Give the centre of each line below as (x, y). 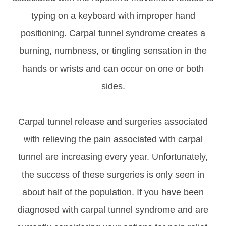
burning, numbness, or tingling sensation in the (113, 51)
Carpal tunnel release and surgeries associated (113, 121)
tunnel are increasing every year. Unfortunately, (113, 157)
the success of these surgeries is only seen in (113, 174)
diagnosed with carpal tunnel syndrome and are (113, 210)
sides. (113, 86)
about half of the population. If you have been (113, 192)
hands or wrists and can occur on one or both (113, 68)
